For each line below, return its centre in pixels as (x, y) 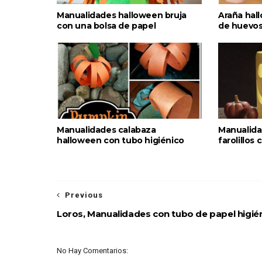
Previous (84, 195)
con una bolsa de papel (106, 25)
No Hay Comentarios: (92, 250)
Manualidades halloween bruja (122, 15)
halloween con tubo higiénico (120, 140)
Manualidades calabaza (106, 130)
